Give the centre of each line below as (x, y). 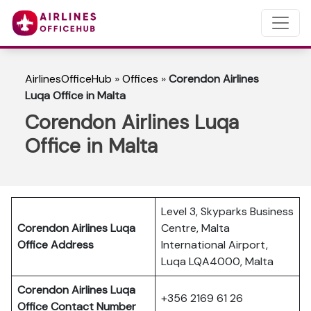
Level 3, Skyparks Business (227, 211)
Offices (140, 79)
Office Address (56, 245)
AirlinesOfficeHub (68, 79)
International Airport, (215, 245)
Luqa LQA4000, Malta (217, 261)
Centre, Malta (195, 228)
